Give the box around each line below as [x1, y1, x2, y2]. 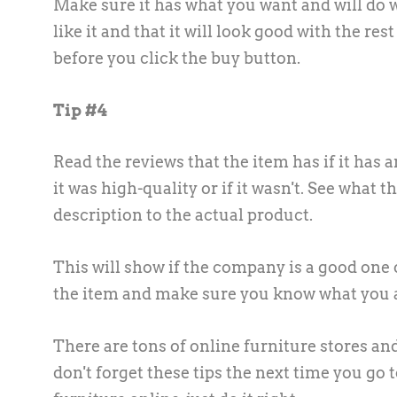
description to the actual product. [53, 206, 313, 225]
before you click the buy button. [53, 48, 300, 67]
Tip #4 [53, 100, 107, 120]
